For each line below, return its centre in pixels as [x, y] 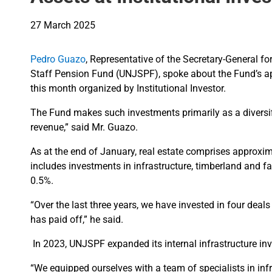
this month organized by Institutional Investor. [131, 88]
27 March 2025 [63, 25]
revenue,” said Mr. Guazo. [87, 127]
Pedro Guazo [58, 59]
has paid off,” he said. [78, 219]
